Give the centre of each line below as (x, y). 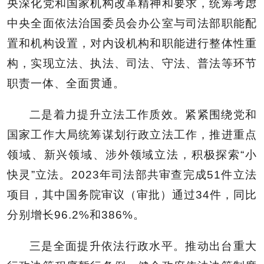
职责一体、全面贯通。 (66, 83)
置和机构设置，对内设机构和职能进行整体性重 (132, 43)
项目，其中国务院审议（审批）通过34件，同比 (132, 194)
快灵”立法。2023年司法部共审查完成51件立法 (132, 174)
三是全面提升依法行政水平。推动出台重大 (143, 246)
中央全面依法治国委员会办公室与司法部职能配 (132, 23)
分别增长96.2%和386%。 (76, 214)
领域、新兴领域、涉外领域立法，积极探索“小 (132, 154)
